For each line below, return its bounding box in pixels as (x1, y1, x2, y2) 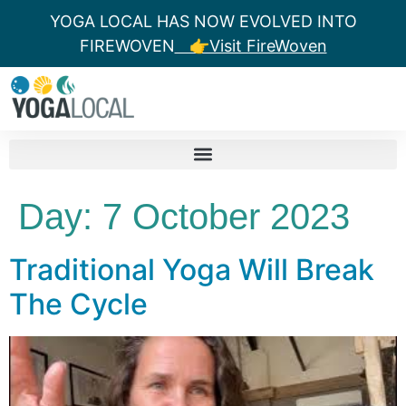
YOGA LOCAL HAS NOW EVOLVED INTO (49, 12, 357, 31)
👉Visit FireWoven (174, 36, 327, 55)
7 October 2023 (102, 196, 350, 237)
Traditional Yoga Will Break (9, 251, 374, 287)
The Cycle (9, 285, 148, 322)
